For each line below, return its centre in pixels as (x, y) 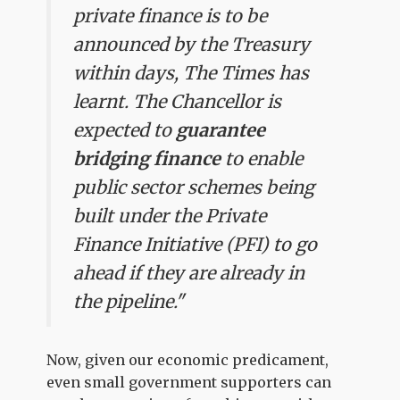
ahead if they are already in (189, 272)
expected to (125, 129)
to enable (262, 158)
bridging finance (147, 158)
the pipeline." (129, 301)
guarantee (221, 129)
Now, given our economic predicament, (188, 360)
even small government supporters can (189, 382)
